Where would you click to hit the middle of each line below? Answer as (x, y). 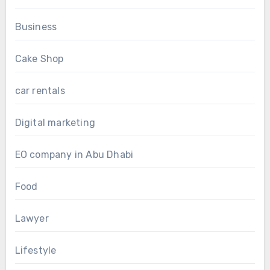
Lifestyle (36, 251)
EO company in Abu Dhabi (74, 155)
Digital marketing (55, 123)
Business (36, 27)
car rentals (40, 91)
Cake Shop (39, 59)
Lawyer (32, 219)
